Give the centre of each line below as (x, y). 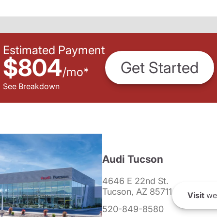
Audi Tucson (132, 159)
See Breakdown (31, 86)
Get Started (160, 68)
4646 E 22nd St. (135, 181)
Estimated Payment (54, 50)
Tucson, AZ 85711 (137, 192)
